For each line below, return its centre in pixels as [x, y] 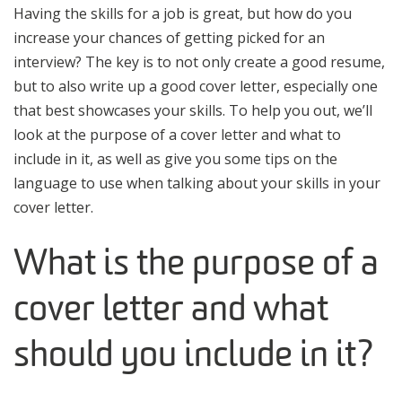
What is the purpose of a [196, 265]
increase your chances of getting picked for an [169, 37]
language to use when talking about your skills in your [197, 183]
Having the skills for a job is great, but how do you [183, 13]
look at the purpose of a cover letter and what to [177, 134]
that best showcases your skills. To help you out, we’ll [193, 110]
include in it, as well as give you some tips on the [175, 158]
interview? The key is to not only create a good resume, [199, 61]
